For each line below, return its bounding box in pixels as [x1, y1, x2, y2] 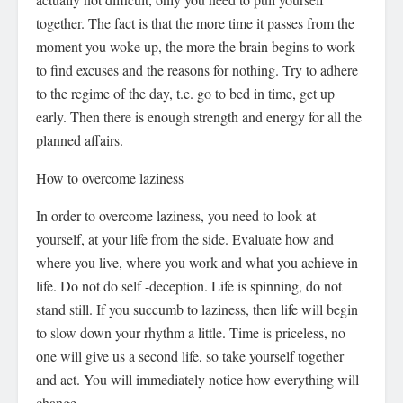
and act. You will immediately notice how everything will [36, 369, 359, 389]
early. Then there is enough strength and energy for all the [36, 106, 362, 126]
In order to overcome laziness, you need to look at [36, 205, 316, 225]
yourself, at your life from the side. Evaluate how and [36, 228, 334, 248]
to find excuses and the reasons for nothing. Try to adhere [36, 59, 358, 79]
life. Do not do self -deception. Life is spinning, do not [36, 275, 342, 295]
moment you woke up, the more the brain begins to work [36, 36, 355, 56]
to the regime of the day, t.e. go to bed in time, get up [36, 83, 335, 103]
